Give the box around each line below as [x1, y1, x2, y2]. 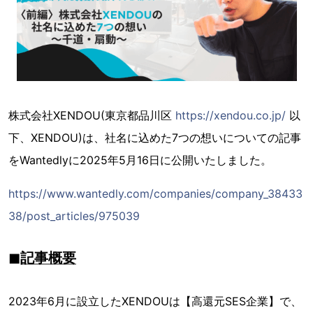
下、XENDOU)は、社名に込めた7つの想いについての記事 [8, 131, 301, 145]
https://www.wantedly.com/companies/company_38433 [8, 187, 303, 201]
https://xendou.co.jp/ [175, 108, 286, 122]
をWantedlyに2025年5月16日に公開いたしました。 [8, 153, 272, 167]
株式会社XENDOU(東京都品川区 [8, 108, 175, 122]
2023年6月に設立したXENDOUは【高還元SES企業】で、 [8, 294, 302, 308]
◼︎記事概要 [8, 249, 76, 266]
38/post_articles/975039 [8, 209, 140, 223]
